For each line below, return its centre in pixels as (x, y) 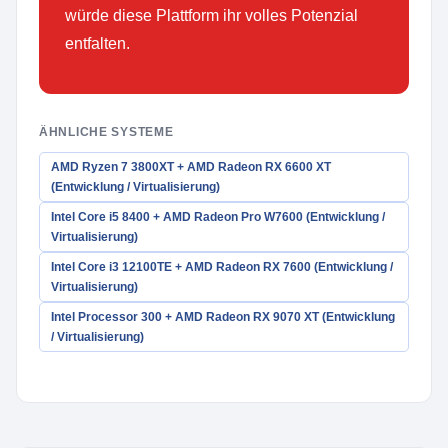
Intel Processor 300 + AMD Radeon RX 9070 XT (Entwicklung (223, 317)
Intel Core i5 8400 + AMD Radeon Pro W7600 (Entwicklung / (218, 217)
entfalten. (97, 43)
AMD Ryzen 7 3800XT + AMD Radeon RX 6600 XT (191, 167)
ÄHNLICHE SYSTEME (106, 132)
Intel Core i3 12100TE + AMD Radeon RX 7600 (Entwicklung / (222, 267)
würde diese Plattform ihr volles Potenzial (211, 15)
